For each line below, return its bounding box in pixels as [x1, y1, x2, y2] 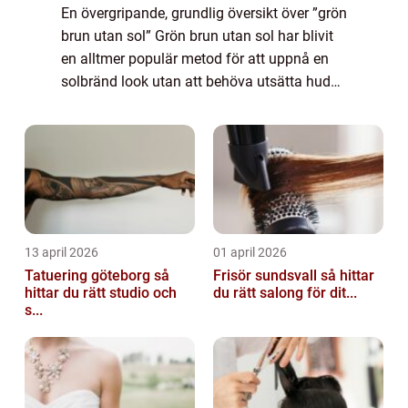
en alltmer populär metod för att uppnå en [61, 50, 329, 68]
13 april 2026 [25, 245, 98, 260]
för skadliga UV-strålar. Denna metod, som [61, 96, 331, 114]
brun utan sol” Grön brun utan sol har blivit [61, 27, 333, 46]
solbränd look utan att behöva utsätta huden [61, 73, 346, 91]
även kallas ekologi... [61, 118, 195, 137]
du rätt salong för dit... [213, 284, 357, 302]
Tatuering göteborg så [25, 267, 154, 285]
